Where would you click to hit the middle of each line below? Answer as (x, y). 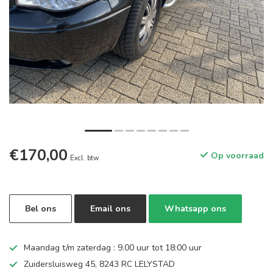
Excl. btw (84, 158)
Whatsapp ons (195, 209)
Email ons (110, 209)
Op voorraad (236, 156)
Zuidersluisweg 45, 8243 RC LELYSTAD (99, 264)
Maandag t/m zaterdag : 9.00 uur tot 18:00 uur (113, 248)
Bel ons (41, 209)
